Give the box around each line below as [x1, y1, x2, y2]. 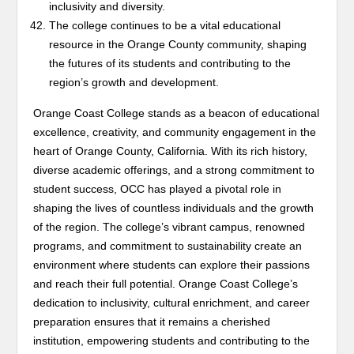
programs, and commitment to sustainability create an [33, 239, 303, 252]
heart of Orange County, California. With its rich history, [33, 145, 308, 157]
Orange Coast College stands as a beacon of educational [33, 107, 320, 119]
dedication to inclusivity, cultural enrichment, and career [33, 296, 311, 309]
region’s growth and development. [49, 76, 220, 88]
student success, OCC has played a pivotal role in [33, 183, 282, 195]
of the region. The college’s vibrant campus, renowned [33, 220, 306, 233]
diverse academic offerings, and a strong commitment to [33, 164, 315, 176]
